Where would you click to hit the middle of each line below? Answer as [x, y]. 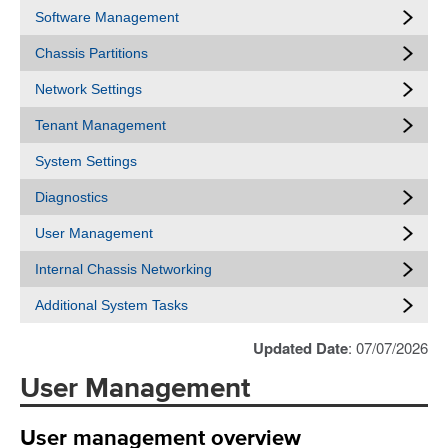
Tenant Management [100, 125]
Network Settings [88, 89]
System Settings [86, 161]
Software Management [107, 17]
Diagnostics [71, 197]
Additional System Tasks [111, 305]
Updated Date [300, 348]
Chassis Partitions [91, 53]
